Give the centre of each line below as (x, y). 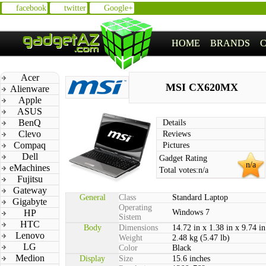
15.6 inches (191, 259)
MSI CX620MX (202, 87)
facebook (31, 8)
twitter (75, 8)
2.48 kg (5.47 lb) (201, 238)
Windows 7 (191, 212)
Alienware (30, 89)
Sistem (130, 217)
